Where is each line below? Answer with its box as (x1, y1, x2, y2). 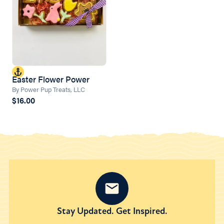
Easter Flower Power (12, 72, 89, 85)
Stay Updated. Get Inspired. (56, 205, 167, 216)
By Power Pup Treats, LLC (12, 84, 85, 94)
